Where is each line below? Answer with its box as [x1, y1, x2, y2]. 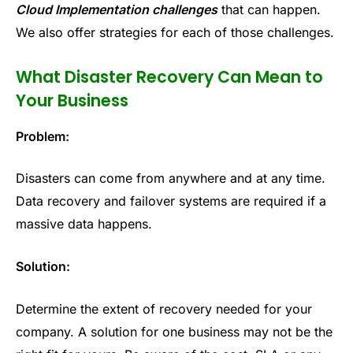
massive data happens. [16, 216, 152, 232]
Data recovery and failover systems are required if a [16, 193, 326, 210]
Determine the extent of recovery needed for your [16, 300, 312, 317]
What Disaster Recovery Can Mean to [16, 65, 323, 89]
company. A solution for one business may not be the [16, 323, 333, 340]
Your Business [16, 89, 128, 113]
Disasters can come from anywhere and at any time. [16, 170, 325, 187]
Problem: [16, 128, 69, 144]
